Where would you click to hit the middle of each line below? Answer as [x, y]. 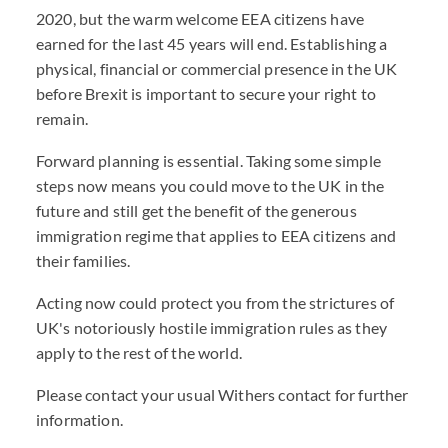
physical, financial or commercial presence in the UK [217, 68]
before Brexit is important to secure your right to [206, 93]
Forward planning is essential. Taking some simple [208, 160]
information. [79, 419]
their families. [83, 260]
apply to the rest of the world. [139, 352]
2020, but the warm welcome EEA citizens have [200, 18]
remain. [62, 118]
